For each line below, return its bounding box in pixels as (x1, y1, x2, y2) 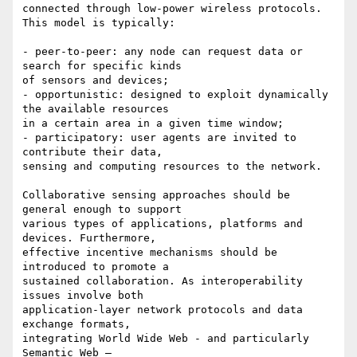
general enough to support (22, 203, 182, 216)
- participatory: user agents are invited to (22, 131, 296, 144)
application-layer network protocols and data (22, 304, 303, 316)
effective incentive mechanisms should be (22, 246, 277, 259)
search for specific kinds (22, 60, 182, 73)
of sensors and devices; (22, 74, 169, 87)
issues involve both (22, 289, 143, 302)
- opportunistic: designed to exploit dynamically (22, 88, 328, 101)
